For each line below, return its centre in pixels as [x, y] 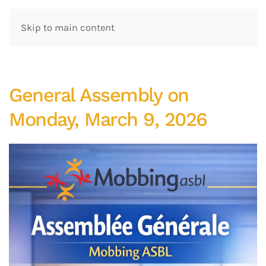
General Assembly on [99, 95]
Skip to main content [68, 28]
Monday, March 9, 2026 [108, 119]
